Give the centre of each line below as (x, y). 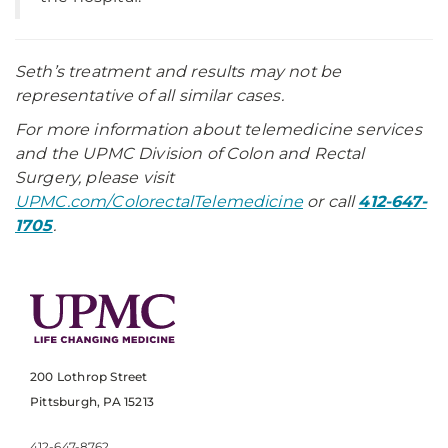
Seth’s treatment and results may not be (178, 71)
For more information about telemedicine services (218, 129)
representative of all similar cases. (149, 95)
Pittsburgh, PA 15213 (92, 402)
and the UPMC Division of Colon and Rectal (190, 153)
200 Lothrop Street (89, 377)
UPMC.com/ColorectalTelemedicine (159, 201)
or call (330, 201)
